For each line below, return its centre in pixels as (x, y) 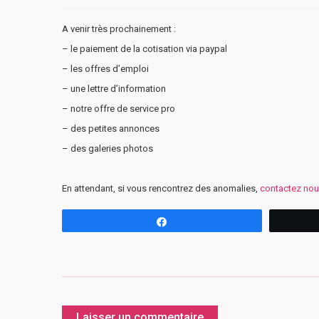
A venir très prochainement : (119, 28)
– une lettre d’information (114, 88)
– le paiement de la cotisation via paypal (145, 48)
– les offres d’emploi (105, 68)
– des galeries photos (108, 148)
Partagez (195, 221)
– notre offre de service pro (119, 108)
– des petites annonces (111, 128)
